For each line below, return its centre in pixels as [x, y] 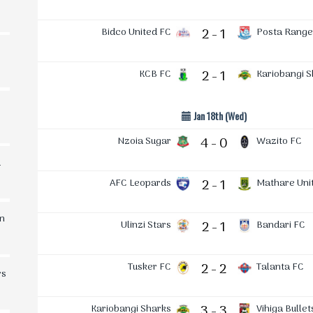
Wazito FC [279, 142]
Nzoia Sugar [144, 142]
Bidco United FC [136, 33]
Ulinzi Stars [146, 226]
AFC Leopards [140, 184]
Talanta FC [280, 268]
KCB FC [155, 75]
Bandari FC [281, 226]
